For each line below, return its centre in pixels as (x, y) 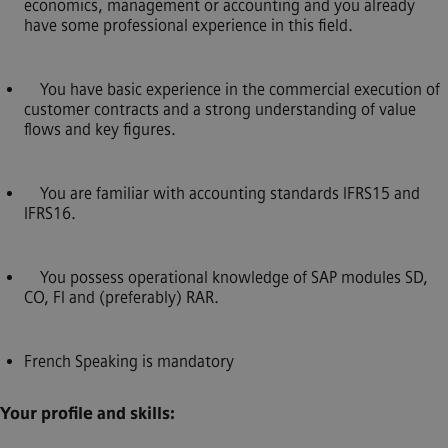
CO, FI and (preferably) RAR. (121, 297)
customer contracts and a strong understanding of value (220, 109)
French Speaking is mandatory (129, 361)
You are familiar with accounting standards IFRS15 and (222, 193)
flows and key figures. (100, 129)
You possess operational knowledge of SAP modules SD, (226, 277)
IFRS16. (50, 213)
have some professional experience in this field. (188, 25)
